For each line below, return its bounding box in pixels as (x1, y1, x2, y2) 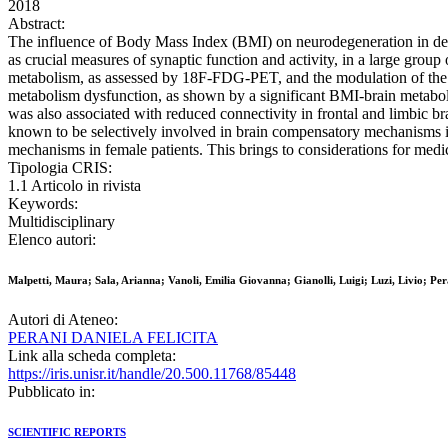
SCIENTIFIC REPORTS (8, 426, 126, 439)
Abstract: (8, 15, 65, 33)
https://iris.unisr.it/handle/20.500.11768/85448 (8, 365, 296, 383)
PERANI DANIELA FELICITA (8, 329, 218, 347)
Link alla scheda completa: (8, 347, 176, 365)
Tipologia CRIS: (8, 159, 112, 177)
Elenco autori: (8, 231, 96, 249)
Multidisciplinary (8, 213, 115, 231)
